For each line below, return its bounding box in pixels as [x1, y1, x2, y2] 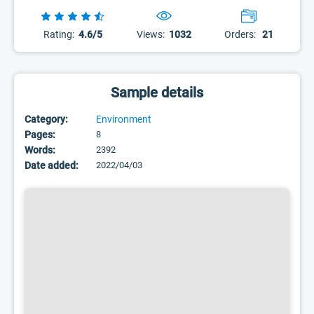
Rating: [43, 29, 74, 40]
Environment [96, 114, 151, 125]
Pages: [25, 129, 55, 140]
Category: [25, 114, 68, 125]
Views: [137, 29, 165, 40]
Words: [25, 144, 55, 156]
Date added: [25, 160, 78, 171]
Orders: [224, 29, 256, 40]
